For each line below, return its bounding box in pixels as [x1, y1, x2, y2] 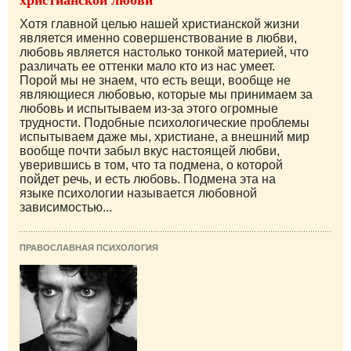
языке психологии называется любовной [20, 186, 257, 200]
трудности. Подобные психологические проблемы [20, 115, 309, 129]
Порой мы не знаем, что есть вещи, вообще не [20, 73, 291, 87]
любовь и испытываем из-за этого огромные [20, 101, 278, 115]
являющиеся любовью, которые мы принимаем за [20, 87, 313, 101]
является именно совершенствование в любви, [20, 31, 297, 45]
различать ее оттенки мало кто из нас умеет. [20, 59, 275, 73]
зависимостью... [20, 200, 112, 214]
